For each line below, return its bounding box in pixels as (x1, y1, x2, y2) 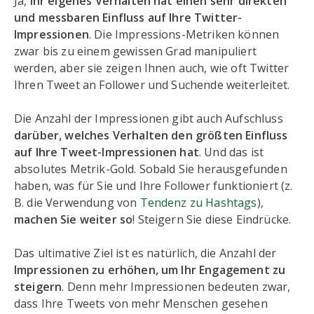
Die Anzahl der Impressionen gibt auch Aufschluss (14, 111, 283, 126)
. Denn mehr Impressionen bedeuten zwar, (62, 279, 291, 294)
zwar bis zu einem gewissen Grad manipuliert (14, 43, 257, 59)
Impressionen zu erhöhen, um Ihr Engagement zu (14, 262, 286, 278)
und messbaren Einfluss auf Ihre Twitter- (14, 10, 243, 25)
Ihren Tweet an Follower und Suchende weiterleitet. (14, 77, 290, 93)
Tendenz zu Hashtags (139, 195, 257, 210)
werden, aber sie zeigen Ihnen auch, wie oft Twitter (14, 60, 289, 76)
